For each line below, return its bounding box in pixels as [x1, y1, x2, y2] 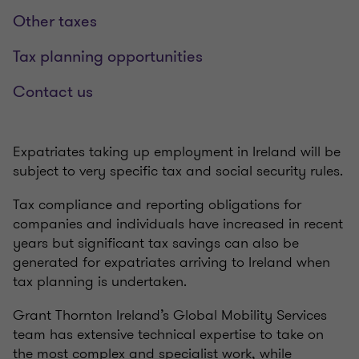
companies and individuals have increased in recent [13, 213, 343, 235]
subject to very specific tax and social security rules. [13, 160, 343, 182]
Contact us [13, 81, 93, 103]
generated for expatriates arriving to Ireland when [13, 252, 330, 273]
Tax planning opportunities [13, 46, 203, 68]
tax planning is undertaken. [13, 271, 191, 292]
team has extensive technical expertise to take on [13, 324, 324, 345]
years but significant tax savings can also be [13, 232, 299, 254]
